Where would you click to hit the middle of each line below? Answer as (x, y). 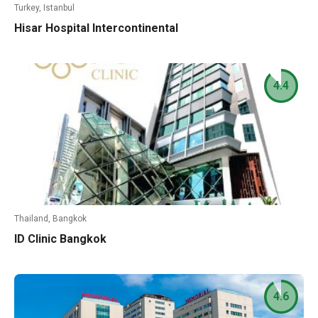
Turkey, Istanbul (44, 8)
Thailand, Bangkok (50, 219)
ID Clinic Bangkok (60, 239)
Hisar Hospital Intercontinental (96, 28)
